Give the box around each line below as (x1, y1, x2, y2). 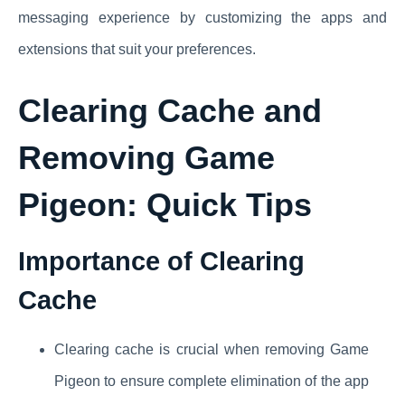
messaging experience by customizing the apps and (18, 10, 387, 26)
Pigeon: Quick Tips (18, 186, 312, 224)
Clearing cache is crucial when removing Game (54, 342, 369, 358)
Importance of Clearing (18, 247, 305, 277)
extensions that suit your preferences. (18, 42, 256, 58)
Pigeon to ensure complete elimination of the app (54, 373, 369, 390)
